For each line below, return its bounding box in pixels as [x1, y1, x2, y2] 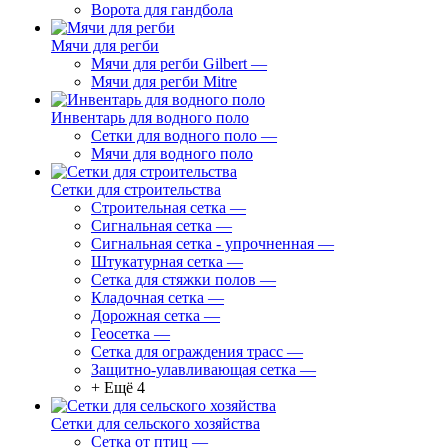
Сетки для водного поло [91, 127, 257, 144]
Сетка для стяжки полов [91, 271, 256, 288]
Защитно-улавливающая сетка [91, 361, 296, 378]
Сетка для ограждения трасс [91, 343, 283, 360]
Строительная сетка [91, 199, 226, 216]
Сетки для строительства [51, 181, 221, 198]
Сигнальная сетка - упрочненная [91, 235, 314, 252]
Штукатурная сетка [91, 253, 223, 270]
